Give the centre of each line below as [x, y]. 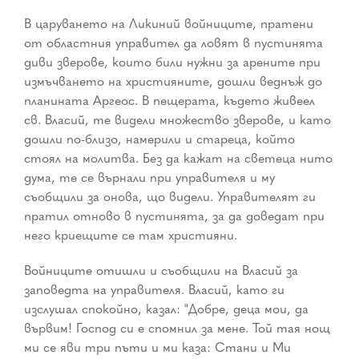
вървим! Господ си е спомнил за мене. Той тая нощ [177, 328]
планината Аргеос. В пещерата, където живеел [169, 101]
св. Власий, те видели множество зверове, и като [177, 120]
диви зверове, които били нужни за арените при [172, 62]
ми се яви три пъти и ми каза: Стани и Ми [157, 347]
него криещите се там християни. [131, 235]
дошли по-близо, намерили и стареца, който [159, 139]
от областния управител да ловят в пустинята [173, 43]
